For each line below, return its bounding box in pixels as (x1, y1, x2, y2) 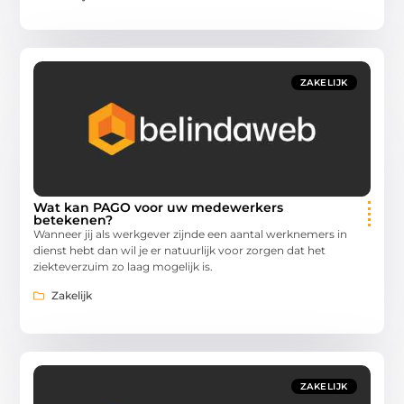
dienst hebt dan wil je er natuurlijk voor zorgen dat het (33, 243, 326, 257)
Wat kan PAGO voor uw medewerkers (33, 198, 284, 216)
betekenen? (33, 211, 114, 228)
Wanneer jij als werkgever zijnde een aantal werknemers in (33, 226, 348, 241)
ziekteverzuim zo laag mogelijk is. (33, 259, 214, 273)
